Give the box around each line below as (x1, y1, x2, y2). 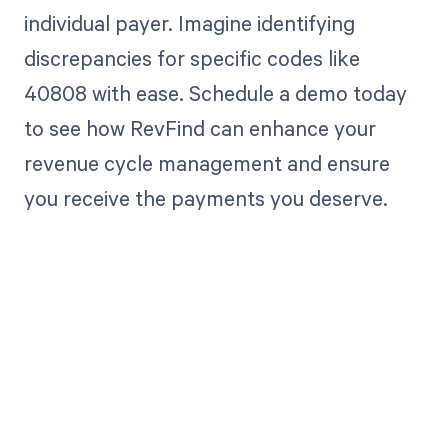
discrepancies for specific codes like (23, 43, 360, 72)
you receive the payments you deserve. (23, 183, 388, 212)
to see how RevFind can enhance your (23, 113, 376, 142)
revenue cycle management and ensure (23, 148, 390, 177)
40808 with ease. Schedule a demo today (23, 78, 407, 107)
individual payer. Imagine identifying (23, 8, 355, 37)
